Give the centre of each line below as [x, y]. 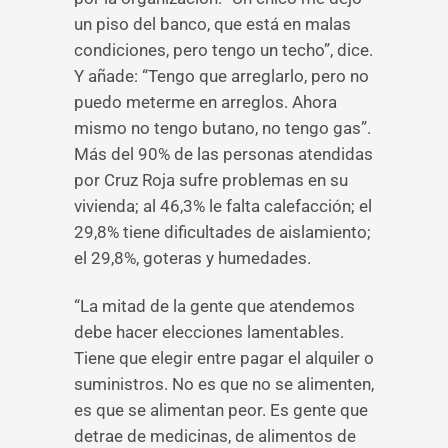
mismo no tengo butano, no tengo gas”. [222, 128]
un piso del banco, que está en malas [212, 24]
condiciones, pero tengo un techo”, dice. [223, 50]
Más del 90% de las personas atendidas [223, 154]
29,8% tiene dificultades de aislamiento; [222, 232]
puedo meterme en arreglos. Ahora [205, 102]
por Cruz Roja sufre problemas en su [211, 180]
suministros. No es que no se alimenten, [224, 384]
